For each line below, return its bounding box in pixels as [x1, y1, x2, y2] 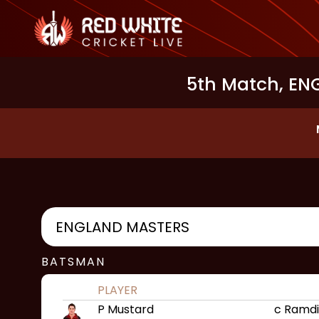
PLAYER [98, 282, 137, 298]
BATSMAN [41, 253, 105, 270]
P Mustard [98, 301, 154, 318]
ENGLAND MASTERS [56, 216, 189, 237]
